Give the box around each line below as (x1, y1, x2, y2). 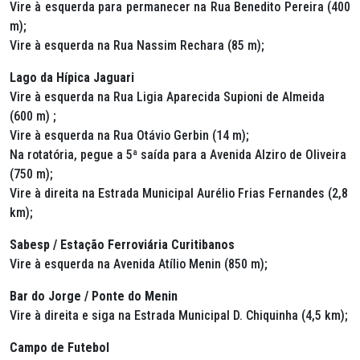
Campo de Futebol (10, 340, 109, 355)
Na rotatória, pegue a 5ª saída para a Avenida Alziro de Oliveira (10, 147, 346, 162)
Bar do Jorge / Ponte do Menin (10, 288, 178, 304)
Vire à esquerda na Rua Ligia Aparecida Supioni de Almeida (10, 89, 325, 104)
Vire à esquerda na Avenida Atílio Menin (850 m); (10, 256, 268, 272)
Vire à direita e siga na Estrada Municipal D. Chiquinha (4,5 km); (10, 308, 348, 323)
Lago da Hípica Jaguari (10, 70, 134, 85)
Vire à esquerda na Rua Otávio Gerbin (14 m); (10, 128, 249, 143)
